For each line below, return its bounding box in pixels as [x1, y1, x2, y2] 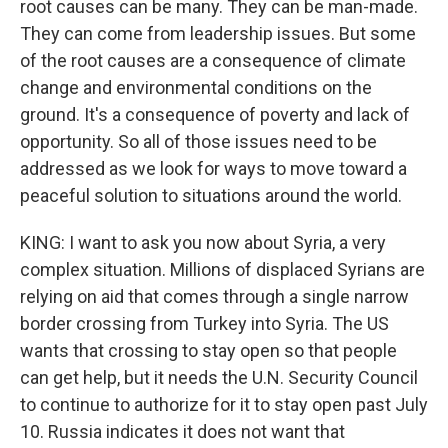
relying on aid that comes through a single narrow [20, 286, 409, 307]
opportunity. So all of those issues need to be [20, 131, 377, 152]
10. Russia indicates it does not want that [20, 421, 345, 442]
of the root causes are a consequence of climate [20, 50, 406, 71]
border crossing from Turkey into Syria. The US [20, 313, 389, 334]
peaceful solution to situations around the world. [20, 185, 402, 206]
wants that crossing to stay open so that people [20, 340, 397, 361]
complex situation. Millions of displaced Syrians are [20, 259, 425, 280]
